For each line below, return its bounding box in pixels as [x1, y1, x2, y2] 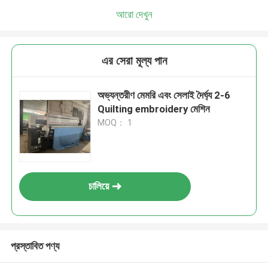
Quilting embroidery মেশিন [98, 103, 211, 115]
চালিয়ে [89, 180, 109, 193]
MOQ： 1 [98, 118, 133, 128]
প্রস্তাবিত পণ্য [10, 239, 59, 252]
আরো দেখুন [115, 8, 153, 20]
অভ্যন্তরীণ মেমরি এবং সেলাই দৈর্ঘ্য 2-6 [98, 89, 231, 102]
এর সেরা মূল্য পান [101, 54, 167, 68]
